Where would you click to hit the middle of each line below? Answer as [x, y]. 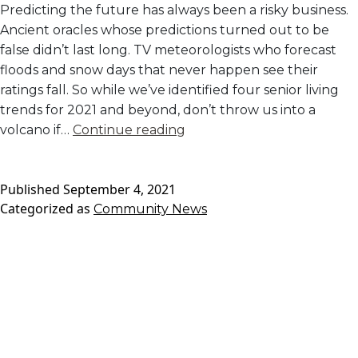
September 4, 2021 [119, 189]
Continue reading [129, 129]
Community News [150, 209]
